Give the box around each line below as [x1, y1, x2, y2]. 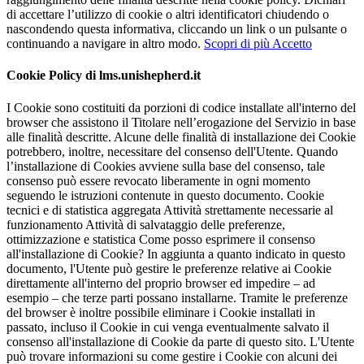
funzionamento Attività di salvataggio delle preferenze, [6, 217, 285, 232]
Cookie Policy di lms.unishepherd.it [6, 68, 201, 83]
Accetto [272, 37, 312, 51]
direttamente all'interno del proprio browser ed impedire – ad [6, 275, 315, 290]
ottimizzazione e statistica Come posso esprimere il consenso [6, 232, 315, 246]
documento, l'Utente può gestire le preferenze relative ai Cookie [6, 261, 331, 275]
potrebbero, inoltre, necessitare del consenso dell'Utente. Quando [6, 144, 338, 158]
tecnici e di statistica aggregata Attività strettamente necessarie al [6, 202, 333, 217]
